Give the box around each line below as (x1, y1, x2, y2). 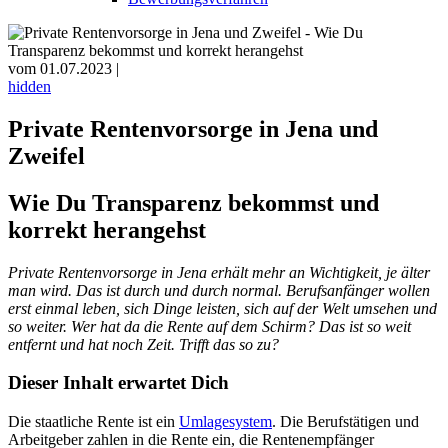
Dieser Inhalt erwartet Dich (8, 372, 229, 394)
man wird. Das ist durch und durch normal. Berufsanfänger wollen (8, 281, 430, 299)
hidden (8, 78, 51, 95)
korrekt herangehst (8, 216, 206, 243)
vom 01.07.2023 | (8, 60, 119, 77)
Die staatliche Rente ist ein (8, 413, 179, 431)
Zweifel (8, 142, 85, 169)
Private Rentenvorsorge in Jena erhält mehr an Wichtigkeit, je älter (8, 263, 430, 281)
